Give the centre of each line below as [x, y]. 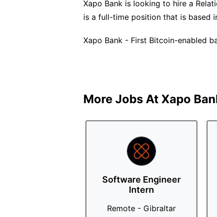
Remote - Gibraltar [141, 208]
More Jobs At [122, 99]
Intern [141, 190]
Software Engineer [141, 179]
